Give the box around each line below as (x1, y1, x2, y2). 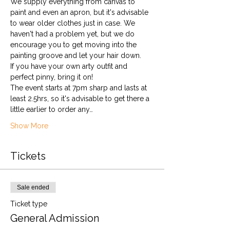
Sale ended (17, 184, 49, 191)
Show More (10, 122, 48, 130)
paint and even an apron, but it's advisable (10, 8, 150, 16)
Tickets (10, 150, 46, 162)
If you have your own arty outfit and (10, 62, 129, 70)
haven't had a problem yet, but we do (10, 30, 137, 38)
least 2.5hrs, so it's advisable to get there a (10, 94, 151, 103)
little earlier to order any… (10, 105, 93, 113)
